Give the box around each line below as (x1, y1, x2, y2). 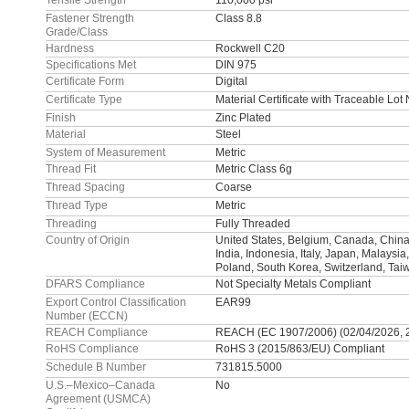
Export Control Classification (46, 296, 186, 309)
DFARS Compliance (46, 278, 145, 290)
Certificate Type (46, 93, 122, 106)
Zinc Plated (215, 111, 271, 124)
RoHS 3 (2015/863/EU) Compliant (215, 342, 384, 355)
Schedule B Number (46, 361, 146, 373)
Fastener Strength (46, 12, 134, 25)
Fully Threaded (215, 217, 290, 230)
